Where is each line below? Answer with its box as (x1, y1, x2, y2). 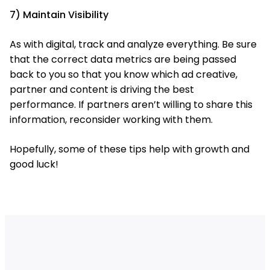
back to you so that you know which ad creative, (10, 67, 237, 81)
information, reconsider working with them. (10, 113, 213, 127)
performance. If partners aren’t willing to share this (10, 98, 253, 111)
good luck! (10, 157, 58, 171)
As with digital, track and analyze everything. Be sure (10, 37, 257, 51)
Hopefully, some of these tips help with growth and (10, 142, 250, 156)
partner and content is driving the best (10, 83, 194, 96)
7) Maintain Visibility (10, 8, 111, 22)
